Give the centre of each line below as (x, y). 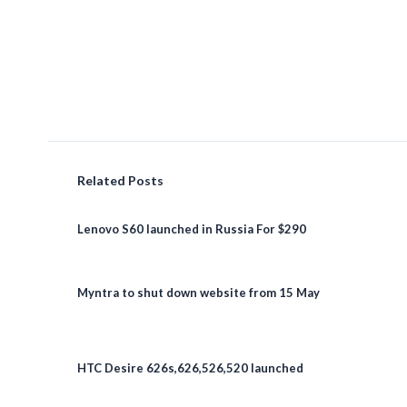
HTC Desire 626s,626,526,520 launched (190, 368)
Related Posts (120, 181)
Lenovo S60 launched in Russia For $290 (191, 229)
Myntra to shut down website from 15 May (198, 293)
